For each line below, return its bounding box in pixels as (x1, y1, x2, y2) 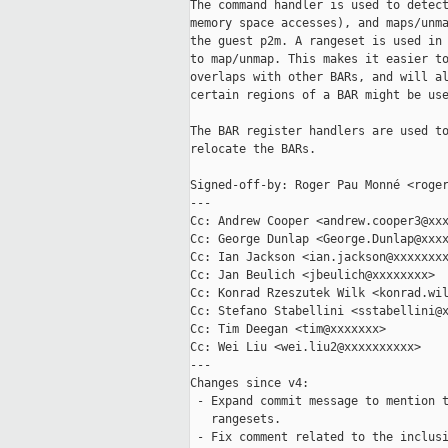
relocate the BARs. (190, 142, 316, 157)
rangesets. (190, 412, 281, 427)
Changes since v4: (190, 376, 309, 391)
